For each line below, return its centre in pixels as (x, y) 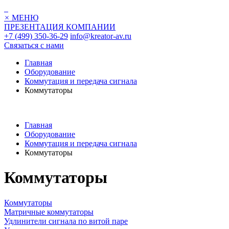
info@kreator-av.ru (101, 36)
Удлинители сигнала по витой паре (66, 221)
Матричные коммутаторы (49, 212)
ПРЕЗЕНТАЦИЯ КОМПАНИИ (60, 27)
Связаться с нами (34, 45)
